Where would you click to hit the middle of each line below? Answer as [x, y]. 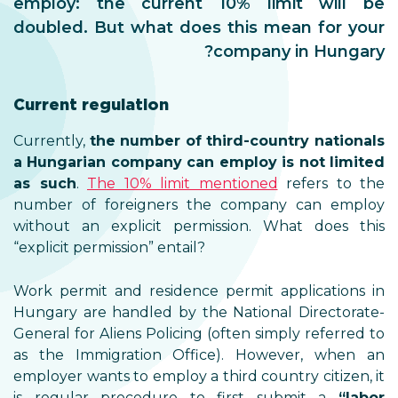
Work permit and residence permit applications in [199, 291]
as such [45, 183]
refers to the [331, 183]
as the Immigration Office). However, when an [199, 355]
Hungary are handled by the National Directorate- [199, 312]
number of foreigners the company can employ [199, 205]
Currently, [52, 141]
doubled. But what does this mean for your [199, 28]
